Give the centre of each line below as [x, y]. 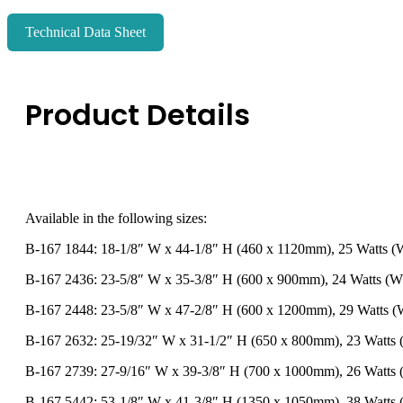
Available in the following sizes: [116, 219]
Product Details [138, 114]
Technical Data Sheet [85, 32]
